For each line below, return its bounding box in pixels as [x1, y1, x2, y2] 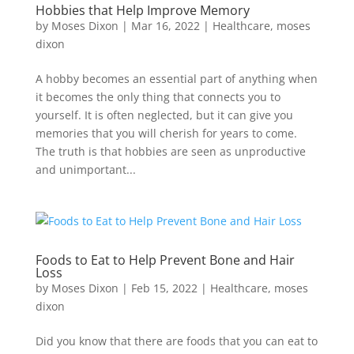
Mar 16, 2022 [130, 17, 200, 33]
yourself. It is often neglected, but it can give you [35, 107, 293, 122]
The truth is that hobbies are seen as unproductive [35, 143, 306, 159]
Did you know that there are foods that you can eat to [35, 333, 318, 348]
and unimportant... [35, 161, 136, 177]
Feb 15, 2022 [130, 280, 198, 296]
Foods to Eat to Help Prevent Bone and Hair [35, 250, 295, 269]
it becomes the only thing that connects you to [35, 88, 281, 104]
